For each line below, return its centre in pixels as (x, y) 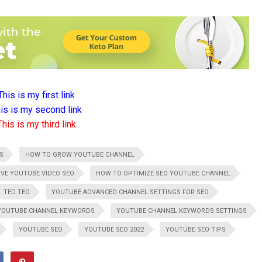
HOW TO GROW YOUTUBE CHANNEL (80, 155)
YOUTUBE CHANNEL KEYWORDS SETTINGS (182, 211)
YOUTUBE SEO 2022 (114, 230)
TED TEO (17, 192)
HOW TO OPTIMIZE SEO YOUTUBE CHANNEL (163, 173)
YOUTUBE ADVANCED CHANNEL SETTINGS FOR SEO (130, 192)
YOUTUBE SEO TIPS (196, 230)
